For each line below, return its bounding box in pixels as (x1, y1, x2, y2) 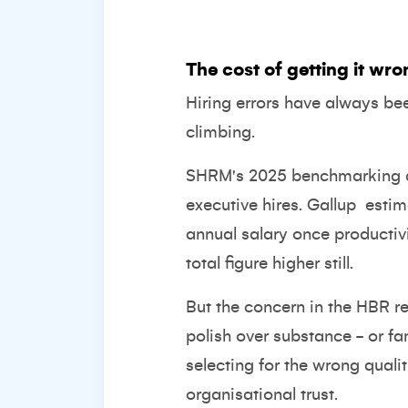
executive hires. (186, 196, 307, 214)
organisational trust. (186, 385, 338, 403)
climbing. (186, 123, 255, 141)
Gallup (307, 196, 361, 214)
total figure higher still (186, 254, 350, 272)
